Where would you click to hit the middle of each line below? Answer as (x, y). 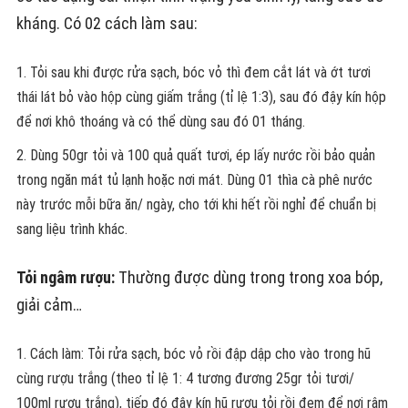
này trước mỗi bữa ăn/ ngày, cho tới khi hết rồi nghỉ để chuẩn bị (196, 204)
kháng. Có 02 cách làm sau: (107, 23)
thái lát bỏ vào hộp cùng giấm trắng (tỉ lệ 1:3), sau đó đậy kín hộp (201, 97)
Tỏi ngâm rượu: (65, 277)
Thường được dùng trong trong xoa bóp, (248, 277)
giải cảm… (49, 304)
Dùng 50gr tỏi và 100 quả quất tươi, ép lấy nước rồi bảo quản (202, 155)
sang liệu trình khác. (71, 229)
